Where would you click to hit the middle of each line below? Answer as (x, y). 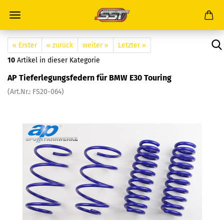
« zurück (60, 45)
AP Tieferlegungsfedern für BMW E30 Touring (89, 78)
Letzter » (132, 45)
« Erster (25, 45)
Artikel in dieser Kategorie (57, 60)
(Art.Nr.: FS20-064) (36, 92)
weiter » (95, 45)
